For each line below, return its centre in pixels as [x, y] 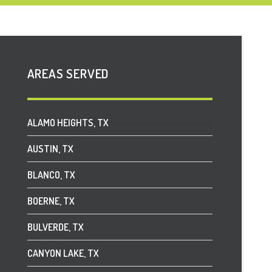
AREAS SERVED [68, 73]
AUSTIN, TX [50, 148]
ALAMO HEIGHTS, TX [67, 122]
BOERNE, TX [50, 201]
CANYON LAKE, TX [63, 253]
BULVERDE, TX [55, 227]
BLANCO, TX [51, 175]
